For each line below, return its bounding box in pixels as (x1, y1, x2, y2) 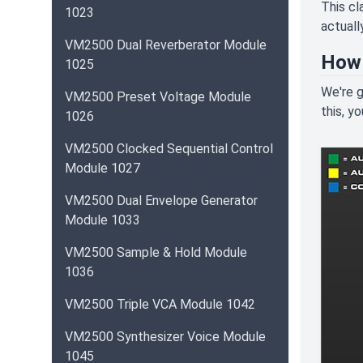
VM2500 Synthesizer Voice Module (65, 329, 266, 344)
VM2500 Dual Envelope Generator (65, 193, 258, 208)
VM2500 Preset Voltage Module (65, 89, 251, 105)
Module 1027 (65, 160, 140, 176)
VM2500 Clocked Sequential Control (65, 141, 273, 156)
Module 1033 (65, 212, 140, 228)
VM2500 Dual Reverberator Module (65, 37, 267, 53)
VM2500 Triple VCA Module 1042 (65, 297, 255, 312)
